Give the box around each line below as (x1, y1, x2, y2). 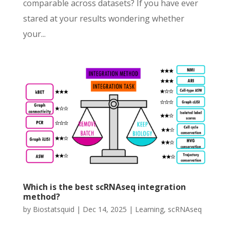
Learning (135, 204, 164, 214)
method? (23, 190, 60, 202)
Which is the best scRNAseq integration (23, 181, 186, 193)
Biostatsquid (32, 204, 74, 214)
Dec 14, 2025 (82, 204, 127, 214)
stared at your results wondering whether (23, 13, 184, 24)
